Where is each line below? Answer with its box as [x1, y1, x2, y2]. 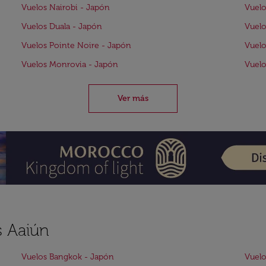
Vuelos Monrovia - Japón [21, 59, 118, 69]
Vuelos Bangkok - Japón [21, 252, 114, 262]
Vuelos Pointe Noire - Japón [21, 40, 131, 50]
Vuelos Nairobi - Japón [21, 2, 110, 12]
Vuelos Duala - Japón [21, 21, 102, 31]
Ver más [118, 93, 148, 103]
